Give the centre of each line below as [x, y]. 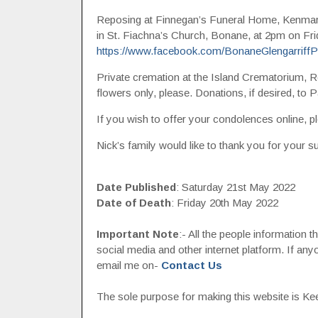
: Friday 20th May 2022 [224, 203]
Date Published [136, 187]
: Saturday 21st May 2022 [235, 187]
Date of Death [133, 203]
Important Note [137, 234]
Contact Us [191, 265]
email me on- [128, 265]
